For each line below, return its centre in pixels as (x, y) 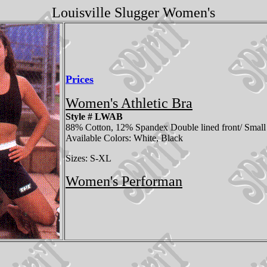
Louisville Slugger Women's (133, 13)
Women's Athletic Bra (129, 103)
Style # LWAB (94, 117)
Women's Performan (124, 181)
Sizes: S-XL (89, 158)
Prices (80, 79)
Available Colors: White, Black (124, 138)
